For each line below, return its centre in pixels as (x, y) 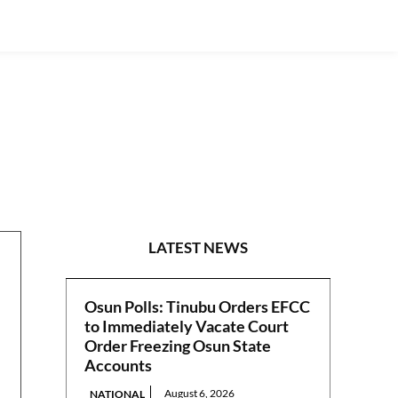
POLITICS (274, 166)
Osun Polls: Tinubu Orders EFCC (198, 307)
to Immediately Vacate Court (187, 326)
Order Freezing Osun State (178, 346)
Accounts (119, 366)
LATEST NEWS (199, 248)
